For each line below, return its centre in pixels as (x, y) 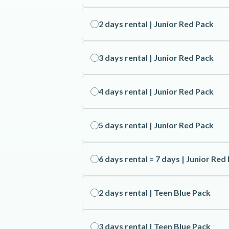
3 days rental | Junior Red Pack (156, 58)
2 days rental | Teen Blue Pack (155, 192)
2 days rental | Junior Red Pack (156, 24)
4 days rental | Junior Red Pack (156, 91)
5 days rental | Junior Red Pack (156, 125)
